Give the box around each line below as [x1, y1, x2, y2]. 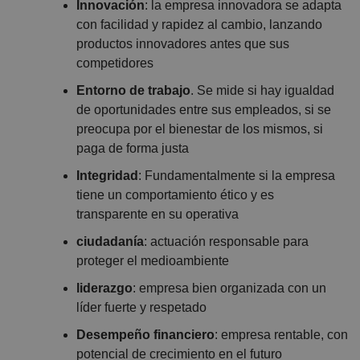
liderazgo [76, 281, 133, 295]
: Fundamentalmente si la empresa [138, 169, 335, 182]
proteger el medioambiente [76, 254, 229, 268]
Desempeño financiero [76, 328, 215, 342]
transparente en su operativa [76, 207, 239, 221]
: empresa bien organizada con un [133, 281, 326, 295]
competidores [76, 56, 153, 70]
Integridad [76, 169, 138, 182]
